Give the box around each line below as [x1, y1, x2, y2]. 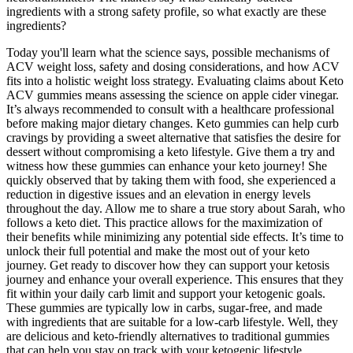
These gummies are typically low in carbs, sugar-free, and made [6, 300, 322, 314]
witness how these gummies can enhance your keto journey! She [6, 158, 327, 173]
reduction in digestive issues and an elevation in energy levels [6, 187, 310, 201]
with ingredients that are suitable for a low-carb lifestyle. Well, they [6, 314, 338, 329]
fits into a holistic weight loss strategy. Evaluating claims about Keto [6, 73, 344, 87]
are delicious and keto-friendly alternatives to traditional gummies [6, 329, 329, 343]
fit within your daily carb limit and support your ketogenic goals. [6, 286, 325, 300]
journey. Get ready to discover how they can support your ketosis [6, 258, 329, 272]
